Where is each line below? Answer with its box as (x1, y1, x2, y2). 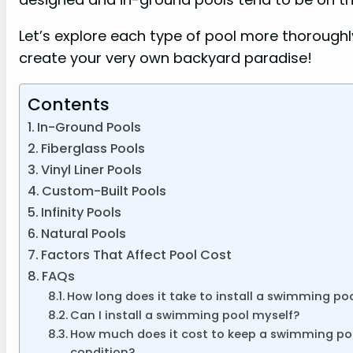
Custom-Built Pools (42, 182, 167, 201)
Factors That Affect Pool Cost (41, 246, 232, 265)
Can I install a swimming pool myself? (69, 307, 299, 324)
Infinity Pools (41, 203, 122, 222)
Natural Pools (41, 225, 127, 243)
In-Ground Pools (37, 118, 142, 137)
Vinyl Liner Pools (41, 161, 143, 180)
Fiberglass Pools (41, 139, 146, 158)
